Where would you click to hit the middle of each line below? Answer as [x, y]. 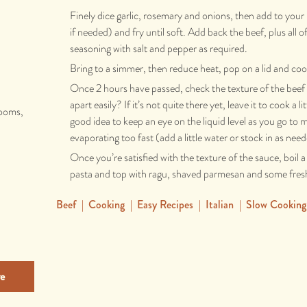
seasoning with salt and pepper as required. [159, 49]
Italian [220, 205]
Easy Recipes [165, 205]
